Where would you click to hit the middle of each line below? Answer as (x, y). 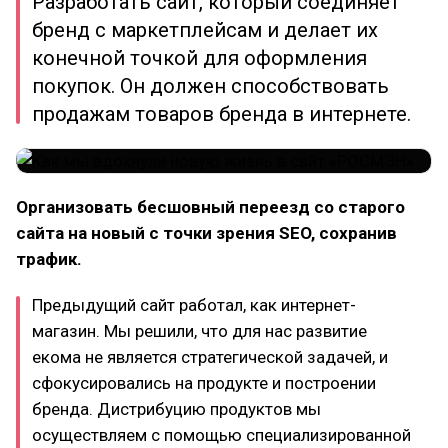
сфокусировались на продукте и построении (204, 383)
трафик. (49, 259)
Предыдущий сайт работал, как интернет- (194, 305)
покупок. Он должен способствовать (210, 86)
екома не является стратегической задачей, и (210, 357)
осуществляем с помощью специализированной (221, 435)
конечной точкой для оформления (199, 58)
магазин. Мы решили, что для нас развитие (199, 331)
